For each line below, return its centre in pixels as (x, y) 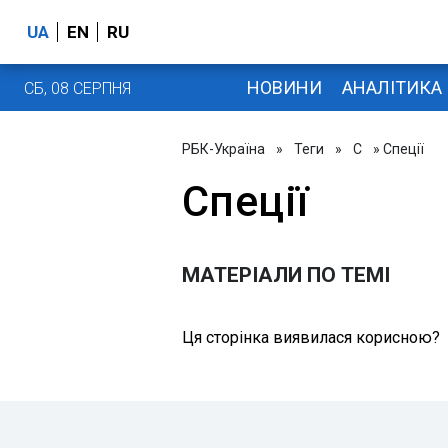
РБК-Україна (223, 149)
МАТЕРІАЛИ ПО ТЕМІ (286, 275)
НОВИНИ (284, 87)
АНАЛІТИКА (391, 87)
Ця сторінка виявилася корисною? (311, 337)
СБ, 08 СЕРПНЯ (77, 88)
